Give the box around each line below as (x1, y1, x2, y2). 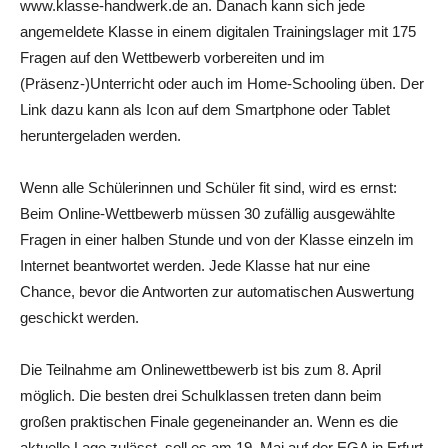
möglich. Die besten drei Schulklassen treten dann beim (20, 386, 382, 404)
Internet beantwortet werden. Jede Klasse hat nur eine (20, 256, 370, 274)
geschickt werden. (20, 308, 139, 326)
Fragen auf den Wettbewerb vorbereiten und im (20, 48, 325, 66)
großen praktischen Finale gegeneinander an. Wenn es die (20, 412, 398, 430)
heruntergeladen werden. (20, 126, 181, 144)
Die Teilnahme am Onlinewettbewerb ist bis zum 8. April (20, 360, 381, 378)
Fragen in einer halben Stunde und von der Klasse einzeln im (20, 230, 414, 248)
